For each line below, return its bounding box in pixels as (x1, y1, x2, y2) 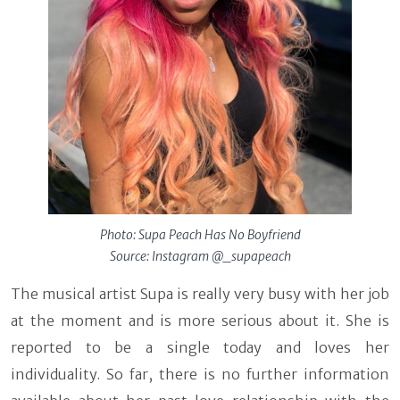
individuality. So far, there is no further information (11, 364, 389, 383)
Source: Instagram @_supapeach (109, 247, 291, 264)
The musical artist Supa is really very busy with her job (11, 284, 389, 303)
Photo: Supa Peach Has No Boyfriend (99, 226, 301, 243)
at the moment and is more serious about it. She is (11, 311, 389, 329)
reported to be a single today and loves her (11, 337, 389, 356)
